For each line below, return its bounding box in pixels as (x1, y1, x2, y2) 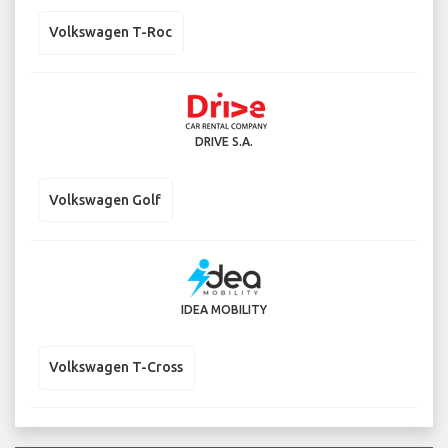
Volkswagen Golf (49, 191, 161, 208)
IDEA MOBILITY (181, 302, 267, 316)
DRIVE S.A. (195, 135, 253, 149)
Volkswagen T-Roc (49, 24, 172, 41)
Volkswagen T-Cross (49, 359, 183, 376)
